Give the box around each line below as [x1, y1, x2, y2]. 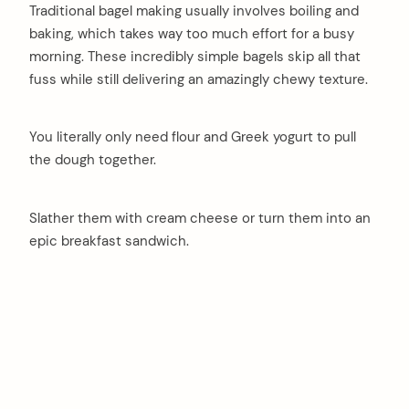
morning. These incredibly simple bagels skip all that [29, 47, 361, 66]
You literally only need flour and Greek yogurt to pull [29, 128, 356, 147]
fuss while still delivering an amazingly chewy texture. [29, 69, 368, 89]
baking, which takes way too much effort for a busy [29, 24, 354, 43]
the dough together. [29, 151, 156, 170]
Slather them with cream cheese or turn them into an [29, 209, 371, 228]
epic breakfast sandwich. [29, 232, 189, 251]
